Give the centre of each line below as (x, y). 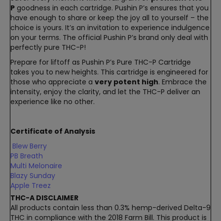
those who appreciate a (53, 82)
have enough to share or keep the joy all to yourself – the (110, 18)
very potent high (127, 82)
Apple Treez (31, 185)
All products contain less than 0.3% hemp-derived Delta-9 (110, 207)
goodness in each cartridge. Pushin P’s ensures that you (112, 8)
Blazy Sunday (33, 175)
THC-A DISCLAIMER (44, 198)
